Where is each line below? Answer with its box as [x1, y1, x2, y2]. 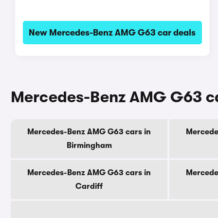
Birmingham [66, 141, 112, 150]
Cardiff [75, 182, 103, 191]
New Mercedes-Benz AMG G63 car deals [29, 28, 196, 37]
